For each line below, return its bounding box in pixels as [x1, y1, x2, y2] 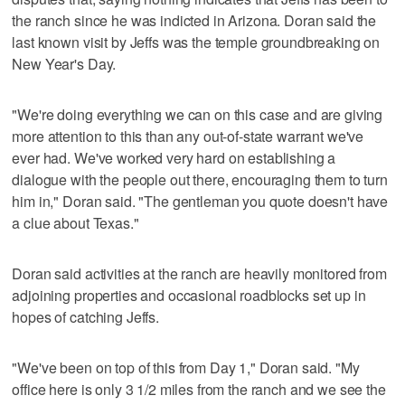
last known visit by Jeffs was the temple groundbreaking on [12, 31, 381, 52]
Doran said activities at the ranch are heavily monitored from [12, 262, 387, 284]
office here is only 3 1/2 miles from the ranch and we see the [12, 378, 386, 400]
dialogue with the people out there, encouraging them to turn [12, 168, 388, 190]
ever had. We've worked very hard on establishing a [12, 146, 336, 168]
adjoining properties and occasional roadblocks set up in [12, 284, 366, 306]
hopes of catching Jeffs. [12, 306, 159, 327]
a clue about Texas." [12, 212, 139, 233]
